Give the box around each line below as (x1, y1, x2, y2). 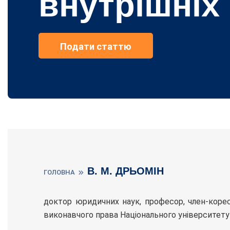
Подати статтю (60, 41, 131, 52)
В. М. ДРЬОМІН (87, 165, 164, 177)
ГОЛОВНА (44, 168, 75, 176)
